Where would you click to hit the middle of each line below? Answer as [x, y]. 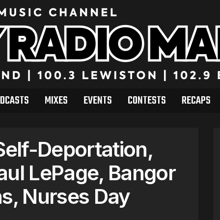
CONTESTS [147, 101]
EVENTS [97, 101]
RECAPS [196, 101]
